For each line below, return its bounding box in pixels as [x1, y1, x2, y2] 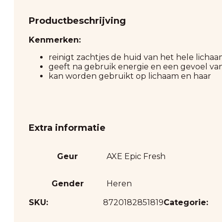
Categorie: [164, 197, 208, 207]
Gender [51, 178, 84, 188]
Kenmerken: [29, 35, 81, 45]
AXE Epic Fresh [107, 151, 166, 161]
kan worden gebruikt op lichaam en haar [49, 71, 211, 81]
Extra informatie [29, 122, 106, 133]
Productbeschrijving [29, 15, 126, 26]
